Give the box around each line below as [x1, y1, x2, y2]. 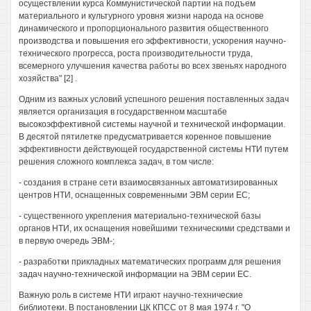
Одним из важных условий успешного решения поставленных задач [19, 94, 289, 104]
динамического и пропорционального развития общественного [19, 24, 269, 33]
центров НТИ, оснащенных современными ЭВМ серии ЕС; [19, 190, 250, 200]
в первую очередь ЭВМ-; [19, 236, 115, 246]
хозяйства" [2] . [19, 74, 77, 83]
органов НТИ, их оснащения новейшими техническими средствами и [19, 224, 290, 233]
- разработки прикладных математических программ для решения [19, 257, 281, 267]
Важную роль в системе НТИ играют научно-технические [19, 290, 243, 300]
